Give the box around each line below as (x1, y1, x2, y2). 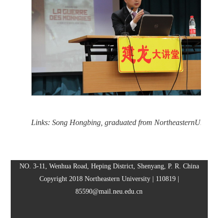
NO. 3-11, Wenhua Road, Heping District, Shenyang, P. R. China (19, 162, 199, 170)
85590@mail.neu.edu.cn (75, 187, 143, 195)
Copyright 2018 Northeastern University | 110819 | (39, 175, 179, 182)
